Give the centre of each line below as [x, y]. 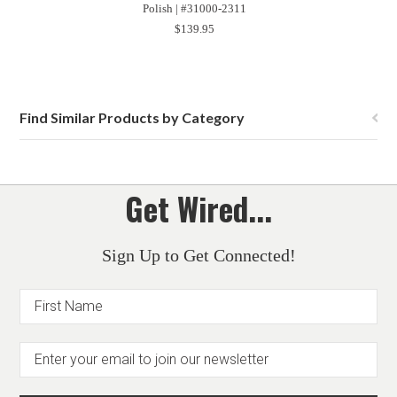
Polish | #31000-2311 [194, 8]
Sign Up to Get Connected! [198, 255]
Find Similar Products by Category [132, 117]
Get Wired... [198, 208]
